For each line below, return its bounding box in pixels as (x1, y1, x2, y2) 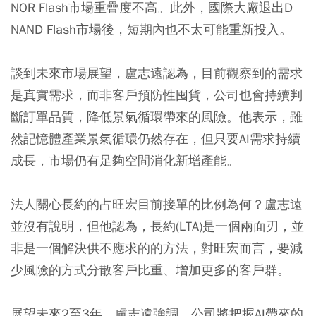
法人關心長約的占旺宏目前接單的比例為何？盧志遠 (11, 195, 303, 212)
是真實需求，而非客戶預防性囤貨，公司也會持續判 (11, 86, 303, 103)
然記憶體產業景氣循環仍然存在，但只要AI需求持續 (11, 130, 300, 147)
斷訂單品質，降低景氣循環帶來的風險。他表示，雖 (11, 108, 303, 125)
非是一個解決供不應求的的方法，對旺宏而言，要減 (11, 239, 303, 256)
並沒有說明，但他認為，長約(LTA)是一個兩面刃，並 (11, 217, 304, 234)
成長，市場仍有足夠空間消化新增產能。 (11, 152, 239, 169)
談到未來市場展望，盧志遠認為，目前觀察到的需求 (11, 64, 303, 81)
